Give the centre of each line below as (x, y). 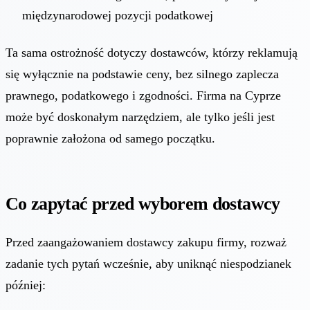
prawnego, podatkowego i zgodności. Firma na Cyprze (143, 95)
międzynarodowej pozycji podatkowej (118, 15)
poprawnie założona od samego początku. (110, 138)
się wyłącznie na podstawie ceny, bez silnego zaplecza (142, 74)
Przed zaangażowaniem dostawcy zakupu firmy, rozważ (146, 242)
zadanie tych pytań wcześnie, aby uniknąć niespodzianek (148, 263)
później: (26, 285)
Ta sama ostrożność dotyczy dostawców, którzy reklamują (152, 52)
